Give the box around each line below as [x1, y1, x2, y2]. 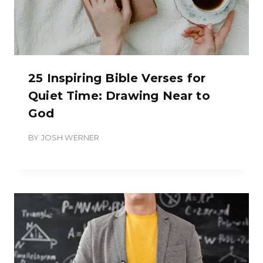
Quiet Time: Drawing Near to [28, 89, 210, 103]
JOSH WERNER [41, 133, 100, 143]
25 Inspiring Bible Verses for [28, 71, 206, 86]
